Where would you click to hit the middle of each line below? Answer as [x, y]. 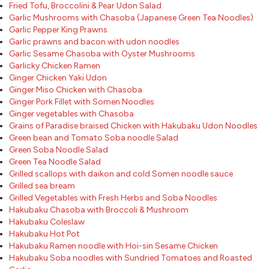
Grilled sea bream [42, 186]
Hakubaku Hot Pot [44, 234]
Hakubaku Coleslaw [47, 222]
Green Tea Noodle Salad [55, 162]
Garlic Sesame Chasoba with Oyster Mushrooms [102, 53]
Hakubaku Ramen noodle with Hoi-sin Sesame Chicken [113, 246]
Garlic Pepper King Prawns [58, 29]
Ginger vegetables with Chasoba [71, 113]
